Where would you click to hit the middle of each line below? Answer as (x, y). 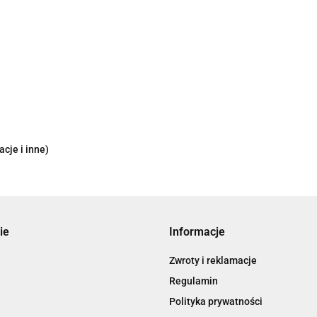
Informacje (197, 232)
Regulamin (194, 281)
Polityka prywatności (216, 301)
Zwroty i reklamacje (213, 260)
